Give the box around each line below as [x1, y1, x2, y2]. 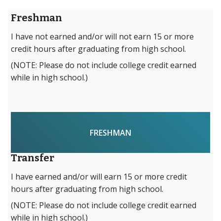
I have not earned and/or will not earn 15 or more [11, 31, 194, 42]
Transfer [11, 152, 55, 164]
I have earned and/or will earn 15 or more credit [11, 171, 187, 183]
